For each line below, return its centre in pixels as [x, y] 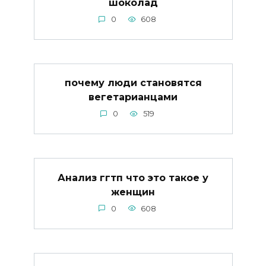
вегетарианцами [133, 97]
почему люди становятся [133, 83]
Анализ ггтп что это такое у [133, 178]
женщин [133, 192]
